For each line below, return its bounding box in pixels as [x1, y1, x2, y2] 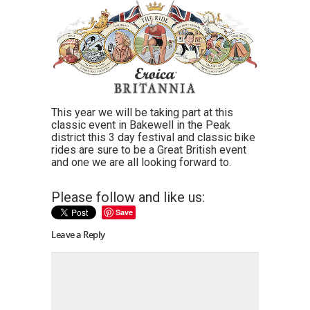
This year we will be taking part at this [51, 106, 233, 120]
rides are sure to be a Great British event [51, 143, 246, 157]
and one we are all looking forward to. [51, 156, 231, 170]
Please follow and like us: [51, 189, 205, 206]
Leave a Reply [51, 228, 105, 241]
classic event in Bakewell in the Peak [51, 118, 230, 132]
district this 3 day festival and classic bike [51, 131, 255, 145]
